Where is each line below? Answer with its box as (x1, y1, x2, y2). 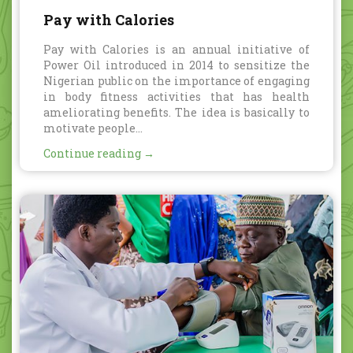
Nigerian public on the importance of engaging (43, 72, 310, 88)
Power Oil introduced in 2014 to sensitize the (43, 57, 310, 72)
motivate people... (43, 120, 143, 136)
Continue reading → (43, 145, 154, 161)
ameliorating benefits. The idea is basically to (43, 104, 310, 120)
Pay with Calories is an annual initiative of (43, 41, 310, 57)
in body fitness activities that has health (43, 88, 310, 104)
